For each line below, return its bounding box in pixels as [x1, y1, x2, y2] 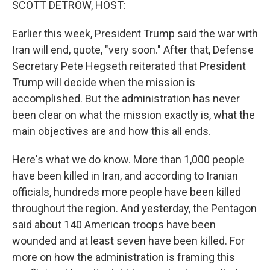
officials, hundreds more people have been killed [12, 186, 241, 198]
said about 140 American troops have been [12, 218, 216, 231]
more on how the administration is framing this [12, 251, 235, 263]
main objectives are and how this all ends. [12, 125, 211, 137]
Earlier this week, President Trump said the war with [12, 27, 258, 40]
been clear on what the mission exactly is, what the [12, 108, 255, 121]
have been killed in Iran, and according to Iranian [12, 169, 238, 182]
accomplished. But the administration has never [12, 92, 240, 105]
